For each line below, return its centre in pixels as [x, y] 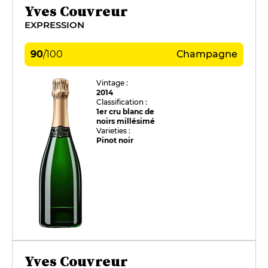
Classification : [122, 102]
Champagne [207, 54]
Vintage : [112, 83]
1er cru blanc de [126, 111]
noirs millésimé [126, 121]
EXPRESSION [54, 25]
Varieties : [114, 130]
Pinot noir [115, 140]
